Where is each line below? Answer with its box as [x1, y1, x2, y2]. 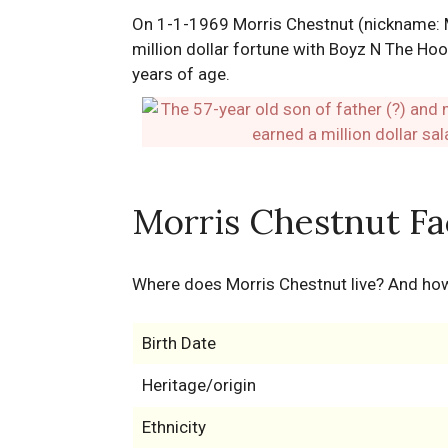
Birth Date [141, 333, 216, 353]
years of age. [132, 64, 230, 84]
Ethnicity [141, 417, 206, 437]
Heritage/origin [141, 375, 256, 395]
